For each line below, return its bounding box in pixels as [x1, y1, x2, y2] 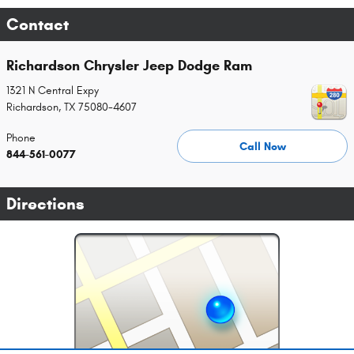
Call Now [239, 139, 286, 153]
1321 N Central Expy [6, 84, 99, 98]
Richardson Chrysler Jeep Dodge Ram [6, 56, 252, 74]
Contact [6, 13, 69, 35]
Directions [6, 194, 85, 215]
